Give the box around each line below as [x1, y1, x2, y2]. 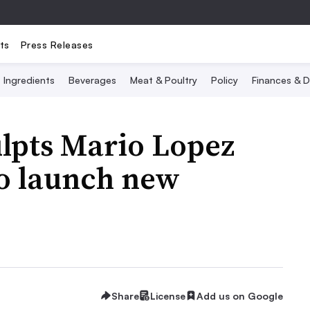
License [150, 289, 185, 302]
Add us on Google [197, 289, 283, 302]
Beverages [69, 74, 116, 86]
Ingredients [3, 74, 55, 86]
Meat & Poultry [130, 74, 197, 86]
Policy [211, 74, 238, 86]
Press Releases [20, 38, 93, 51]
